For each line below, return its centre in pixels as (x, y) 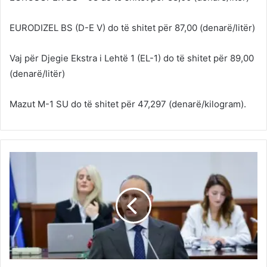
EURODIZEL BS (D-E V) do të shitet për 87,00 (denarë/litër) (132, 27)
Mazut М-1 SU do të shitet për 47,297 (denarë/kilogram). (128, 104)
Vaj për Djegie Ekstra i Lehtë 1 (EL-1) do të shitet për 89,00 (132, 58)
